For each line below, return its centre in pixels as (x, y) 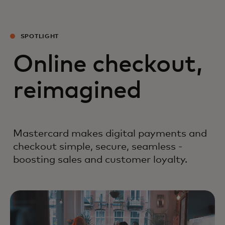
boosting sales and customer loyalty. (100, 160)
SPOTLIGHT (40, 37)
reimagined (77, 91)
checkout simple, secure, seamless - (98, 147)
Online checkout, (107, 65)
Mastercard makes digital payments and (110, 134)
